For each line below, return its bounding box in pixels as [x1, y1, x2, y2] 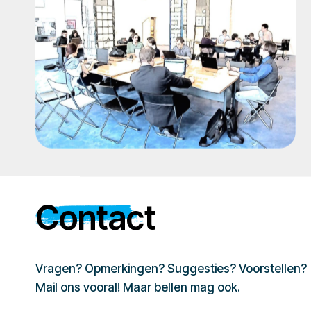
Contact [35, 197, 156, 239]
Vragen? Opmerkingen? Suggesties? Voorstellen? [35, 262, 307, 276]
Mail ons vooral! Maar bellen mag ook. [35, 280, 240, 295]
